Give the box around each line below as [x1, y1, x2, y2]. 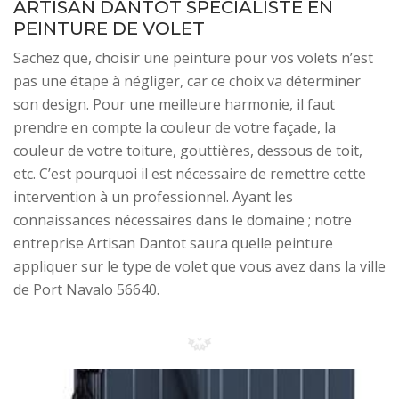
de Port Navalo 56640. [13, 280, 159, 299]
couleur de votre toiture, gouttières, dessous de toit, [13, 141, 362, 160]
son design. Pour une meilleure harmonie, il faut [13, 94, 335, 114]
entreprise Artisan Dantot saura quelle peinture [13, 233, 333, 253]
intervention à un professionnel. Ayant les [13, 187, 293, 207]
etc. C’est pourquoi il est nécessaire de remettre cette [13, 164, 366, 183]
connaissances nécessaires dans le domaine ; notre [13, 210, 352, 230]
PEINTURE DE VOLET [13, 18, 205, 39]
